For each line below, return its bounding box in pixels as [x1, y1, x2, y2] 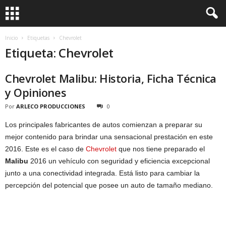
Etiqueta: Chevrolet [5, 44, 114, 61]
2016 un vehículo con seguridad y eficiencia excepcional [28, 157, 210, 165]
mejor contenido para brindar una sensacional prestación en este [5, 133, 213, 141]
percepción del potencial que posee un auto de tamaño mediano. [5, 181, 213, 189]
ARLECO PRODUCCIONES [16, 102, 85, 110]
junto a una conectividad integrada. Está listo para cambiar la [5, 169, 200, 177]
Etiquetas [27, 34, 49, 41]
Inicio [5, 34, 18, 41]
